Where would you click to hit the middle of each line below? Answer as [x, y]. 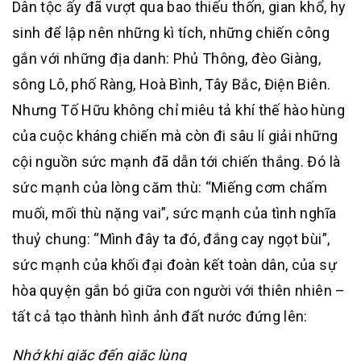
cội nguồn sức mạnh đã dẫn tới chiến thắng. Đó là [176, 162]
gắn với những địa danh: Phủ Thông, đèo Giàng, [167, 58]
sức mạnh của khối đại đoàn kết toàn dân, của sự [174, 265]
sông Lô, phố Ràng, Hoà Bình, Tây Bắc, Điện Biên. [172, 84]
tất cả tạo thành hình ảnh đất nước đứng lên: [160, 316]
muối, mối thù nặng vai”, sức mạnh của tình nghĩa [174, 213]
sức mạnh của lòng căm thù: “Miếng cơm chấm [170, 187]
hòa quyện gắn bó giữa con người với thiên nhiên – [179, 290]
